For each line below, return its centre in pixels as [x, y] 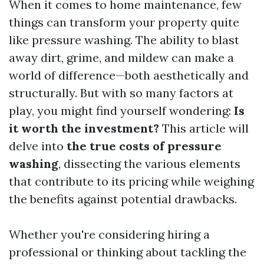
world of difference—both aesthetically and [129, 75]
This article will [204, 128]
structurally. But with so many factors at [121, 93]
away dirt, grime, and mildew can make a [121, 57]
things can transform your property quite [124, 22]
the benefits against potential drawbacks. [123, 199]
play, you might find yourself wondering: [121, 110]
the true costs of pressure [144, 146]
